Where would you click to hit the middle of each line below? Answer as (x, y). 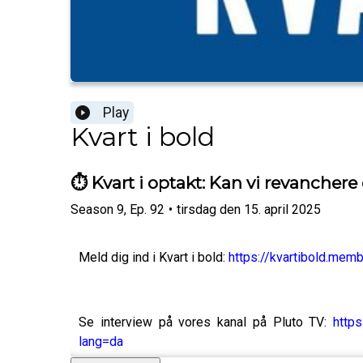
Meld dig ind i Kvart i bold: (154, 257)
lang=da (101, 341)
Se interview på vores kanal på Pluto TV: (206, 322)
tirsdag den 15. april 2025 (249, 209)
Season (92, 209)
